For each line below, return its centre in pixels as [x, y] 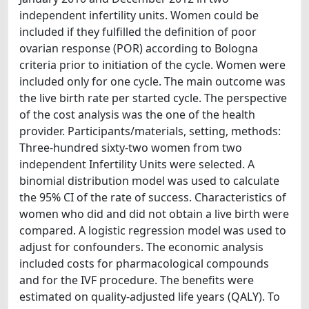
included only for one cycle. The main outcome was [152, 81]
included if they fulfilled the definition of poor [138, 32]
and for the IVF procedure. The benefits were [137, 280]
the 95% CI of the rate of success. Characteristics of [153, 197]
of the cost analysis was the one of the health [137, 114]
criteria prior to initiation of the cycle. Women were [152, 65]
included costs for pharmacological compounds [144, 263]
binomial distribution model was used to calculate [149, 181]
